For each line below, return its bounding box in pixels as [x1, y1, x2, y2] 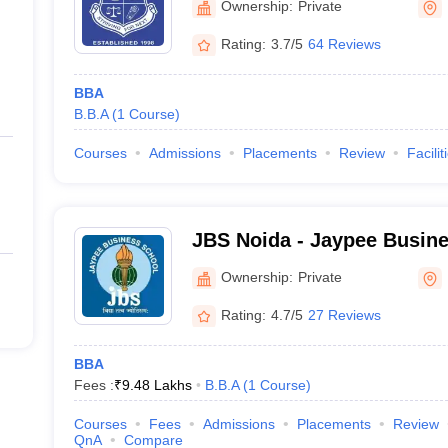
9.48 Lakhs [121, 377, 192, 393]
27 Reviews [307, 306, 381, 323]
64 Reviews [307, 35, 381, 52]
